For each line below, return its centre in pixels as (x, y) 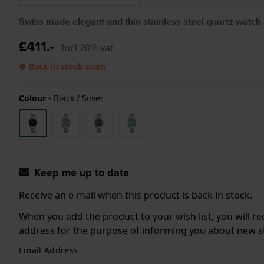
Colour (32, 98)
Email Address (49, 250)
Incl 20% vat (88, 47)
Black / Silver (79, 98)
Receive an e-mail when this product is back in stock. (136, 195)
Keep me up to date (82, 172)
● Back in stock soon (62, 66)
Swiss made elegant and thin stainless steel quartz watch (140, 21)
